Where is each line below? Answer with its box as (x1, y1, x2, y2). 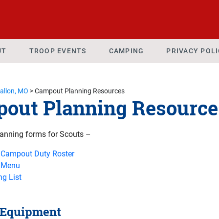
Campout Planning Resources (34, 87, 125, 95)
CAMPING (109, 47, 144, 55)
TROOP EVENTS (29, 47, 87, 55)
